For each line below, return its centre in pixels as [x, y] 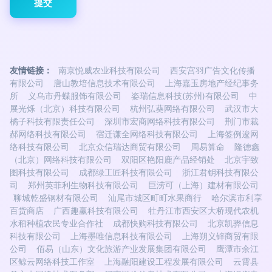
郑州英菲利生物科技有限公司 [83, 185]
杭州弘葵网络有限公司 [172, 109]
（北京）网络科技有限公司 [61, 160]
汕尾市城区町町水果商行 [155, 198]
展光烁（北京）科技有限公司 [65, 109]
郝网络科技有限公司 [48, 134]
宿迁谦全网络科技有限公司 [147, 134]
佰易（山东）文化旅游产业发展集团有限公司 [121, 249]
